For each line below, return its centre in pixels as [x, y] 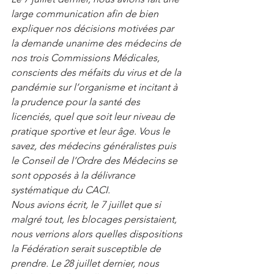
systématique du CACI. [62, 190]
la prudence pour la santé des [77, 102]
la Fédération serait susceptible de [87, 249]
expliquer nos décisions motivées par [94, 28]
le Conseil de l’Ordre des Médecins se [95, 161]
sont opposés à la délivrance [74, 175]
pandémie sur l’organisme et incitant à [95, 87]
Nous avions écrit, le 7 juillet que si [87, 205]
